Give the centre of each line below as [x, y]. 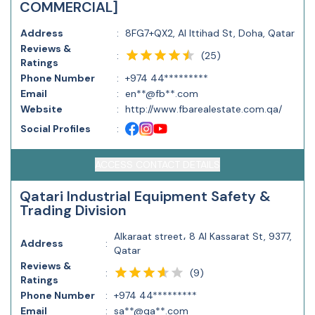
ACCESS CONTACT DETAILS [157, 165]
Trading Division [73, 210]
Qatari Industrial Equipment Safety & [145, 196]
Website [41, 109]
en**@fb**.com [162, 94]
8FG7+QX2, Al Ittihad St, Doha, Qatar [210, 33]
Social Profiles [56, 129]
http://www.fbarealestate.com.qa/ [204, 109]
